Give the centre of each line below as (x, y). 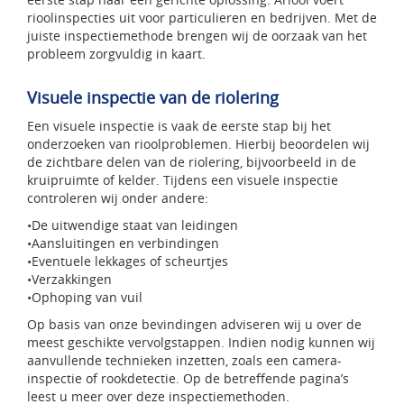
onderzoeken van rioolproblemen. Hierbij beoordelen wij (198, 144)
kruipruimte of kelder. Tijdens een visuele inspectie (183, 180)
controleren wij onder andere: (118, 198)
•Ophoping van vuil (87, 298)
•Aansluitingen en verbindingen (123, 243)
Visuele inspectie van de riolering (153, 98)
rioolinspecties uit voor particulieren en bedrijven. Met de (202, 18)
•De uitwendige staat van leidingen (133, 225)
